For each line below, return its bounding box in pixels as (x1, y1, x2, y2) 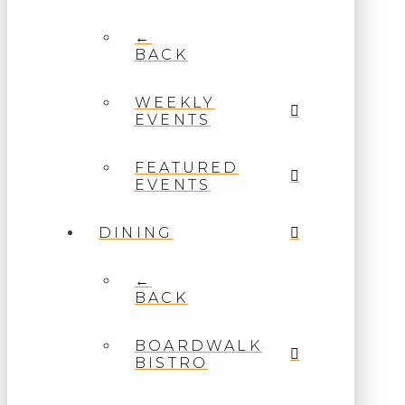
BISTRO (135, 354, 209, 372)
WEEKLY (135, 94, 216, 112)
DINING (99, 224, 174, 242)
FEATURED (135, 159, 240, 177)
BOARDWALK (135, 337, 262, 355)
